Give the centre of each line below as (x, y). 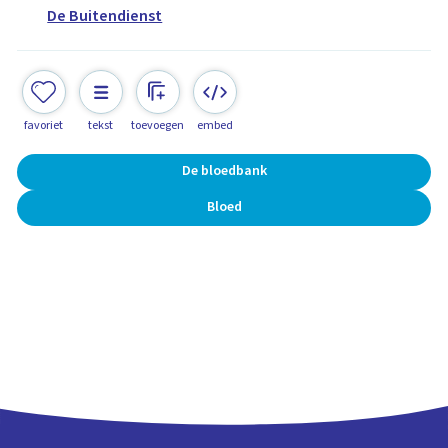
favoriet (44, 125)
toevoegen (158, 125)
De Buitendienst (105, 16)
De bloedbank (224, 171)
